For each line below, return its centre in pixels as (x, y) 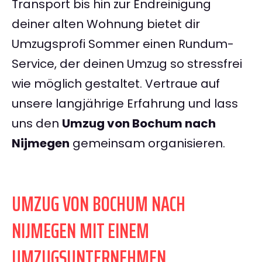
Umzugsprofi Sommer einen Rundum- (123, 44)
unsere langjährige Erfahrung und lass (125, 104)
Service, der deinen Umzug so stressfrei (127, 64)
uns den (37, 124)
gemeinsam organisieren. (147, 144)
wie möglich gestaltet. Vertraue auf (116, 84)
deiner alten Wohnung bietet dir (106, 24)
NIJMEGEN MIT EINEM (80, 231)
